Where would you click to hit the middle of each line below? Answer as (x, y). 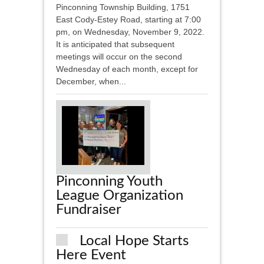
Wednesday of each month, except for (127, 69)
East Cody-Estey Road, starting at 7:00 (128, 20)
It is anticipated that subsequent (115, 44)
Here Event (91, 255)
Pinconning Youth (109, 182)
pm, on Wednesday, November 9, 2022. (130, 32)
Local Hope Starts (134, 241)
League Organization (120, 196)
